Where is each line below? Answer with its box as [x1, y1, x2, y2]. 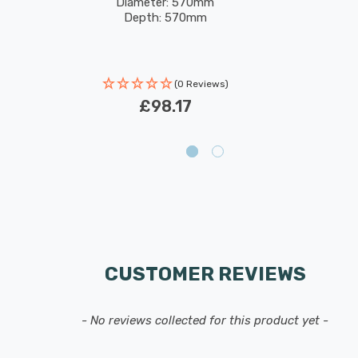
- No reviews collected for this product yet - [82, 313, 328, 328]
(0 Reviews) [173, 78, 229, 89]
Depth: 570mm [123, 10, 207, 25]
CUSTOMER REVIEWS [104, 263, 306, 285]
